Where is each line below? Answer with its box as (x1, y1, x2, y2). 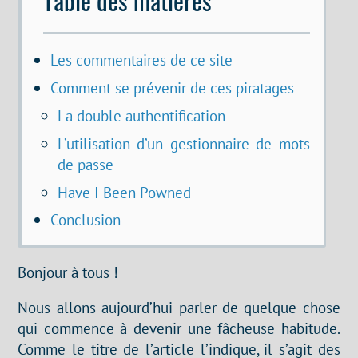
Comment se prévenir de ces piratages (50, 78, 294, 98)
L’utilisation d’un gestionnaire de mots (57, 133, 310, 153)
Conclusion (50, 209, 121, 230)
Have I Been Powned (57, 181, 191, 202)
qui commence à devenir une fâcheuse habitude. (18, 317, 340, 338)
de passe (57, 153, 113, 174)
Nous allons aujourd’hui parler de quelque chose (18, 296, 340, 317)
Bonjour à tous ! (18, 262, 119, 282)
